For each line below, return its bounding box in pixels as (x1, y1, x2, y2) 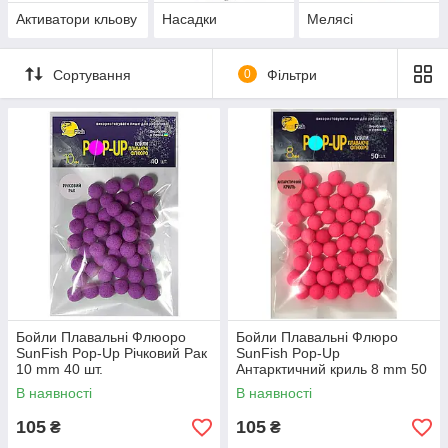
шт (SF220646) (236, 377, 333, 394)
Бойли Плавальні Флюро (236, 329, 398, 346)
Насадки (161, 11, 217, 28)
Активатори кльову (16, 11, 137, 28)
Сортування (53, 66, 131, 83)
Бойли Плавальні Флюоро (16, 329, 186, 346)
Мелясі (307, 11, 354, 28)
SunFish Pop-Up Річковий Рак (16, 345, 207, 362)
